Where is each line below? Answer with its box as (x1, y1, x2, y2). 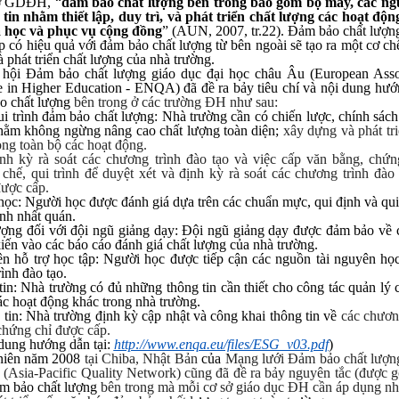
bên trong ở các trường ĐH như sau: (69, 94, 278, 110)
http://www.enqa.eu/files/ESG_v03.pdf (113, 337, 329, 352)
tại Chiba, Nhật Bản (84, 351, 202, 366)
